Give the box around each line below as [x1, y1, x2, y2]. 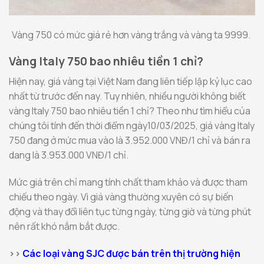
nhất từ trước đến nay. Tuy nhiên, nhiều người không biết [9, 89, 246, 103]
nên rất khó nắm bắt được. [9, 219, 121, 233]
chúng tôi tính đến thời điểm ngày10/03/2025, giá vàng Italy [9, 118, 255, 132]
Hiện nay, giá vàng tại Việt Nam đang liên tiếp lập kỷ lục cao [9, 74, 252, 88]
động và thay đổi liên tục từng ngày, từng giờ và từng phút [9, 204, 251, 218]
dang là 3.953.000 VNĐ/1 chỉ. [9, 148, 130, 161]
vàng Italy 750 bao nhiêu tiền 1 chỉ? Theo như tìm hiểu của [9, 104, 250, 117]
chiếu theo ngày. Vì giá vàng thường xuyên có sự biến [9, 190, 233, 203]
